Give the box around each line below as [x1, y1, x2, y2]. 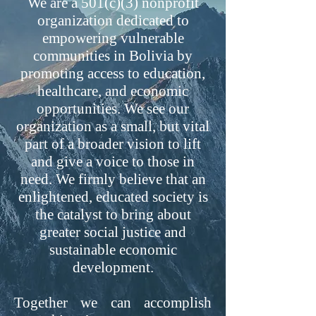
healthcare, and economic [37, 83, 188, 99]
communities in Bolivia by [33, 47, 193, 64]
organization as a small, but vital [16, 118, 209, 135]
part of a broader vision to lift [25, 135, 201, 152]
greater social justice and [39, 224, 186, 241]
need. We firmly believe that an [20, 171, 206, 188]
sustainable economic [49, 241, 177, 258]
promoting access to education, [20, 65, 205, 82]
